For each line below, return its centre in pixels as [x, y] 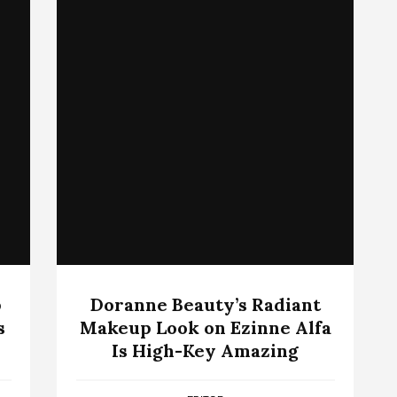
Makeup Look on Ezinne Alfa [205, 327]
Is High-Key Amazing [205, 350]
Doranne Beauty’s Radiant [205, 304]
